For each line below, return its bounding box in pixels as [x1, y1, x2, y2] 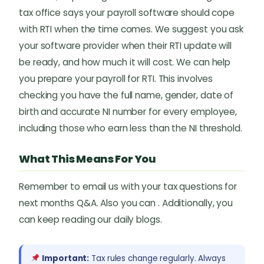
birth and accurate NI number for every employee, [19, 105, 237, 118]
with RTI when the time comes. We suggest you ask [19, 23, 245, 35]
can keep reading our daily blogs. [19, 213, 162, 226]
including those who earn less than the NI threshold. [19, 122, 242, 134]
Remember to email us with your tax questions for [19, 180, 237, 193]
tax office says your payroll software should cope [19, 6, 235, 19]
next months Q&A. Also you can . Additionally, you [19, 197, 233, 209]
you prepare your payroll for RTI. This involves [19, 72, 213, 85]
